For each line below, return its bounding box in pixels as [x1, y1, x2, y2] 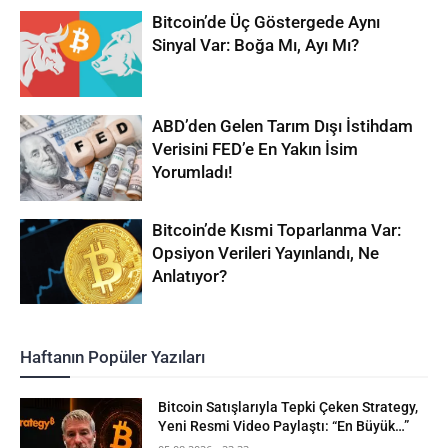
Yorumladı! [152, 161, 234, 182]
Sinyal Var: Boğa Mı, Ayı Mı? [152, 35, 360, 56]
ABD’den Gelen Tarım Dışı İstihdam [152, 115, 414, 136]
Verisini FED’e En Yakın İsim [152, 138, 359, 159]
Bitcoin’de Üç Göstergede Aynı [152, 12, 381, 33]
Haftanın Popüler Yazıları [20, 347, 205, 368]
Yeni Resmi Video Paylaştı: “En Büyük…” [158, 418, 410, 435]
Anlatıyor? [152, 265, 228, 286]
